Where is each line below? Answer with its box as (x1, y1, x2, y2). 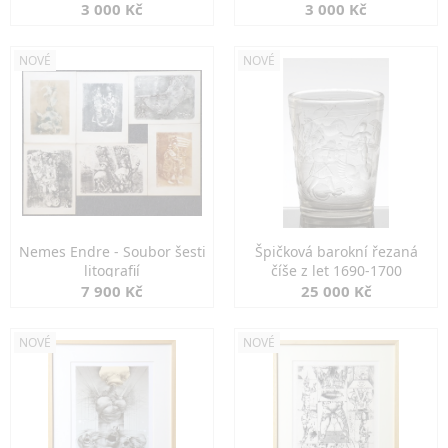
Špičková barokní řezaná (254, 242, 418, 261)
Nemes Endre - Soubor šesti (18, 242, 206, 261)
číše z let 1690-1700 (270, 261, 402, 280)
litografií (84, 261, 140, 280)
